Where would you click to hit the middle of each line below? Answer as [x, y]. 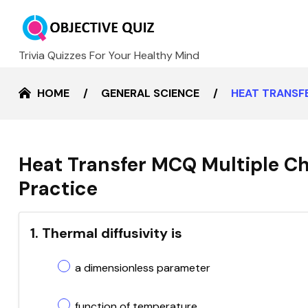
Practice [58, 189]
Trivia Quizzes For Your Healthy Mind [109, 55]
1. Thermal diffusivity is [106, 233]
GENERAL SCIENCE [150, 93]
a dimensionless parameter [143, 268]
